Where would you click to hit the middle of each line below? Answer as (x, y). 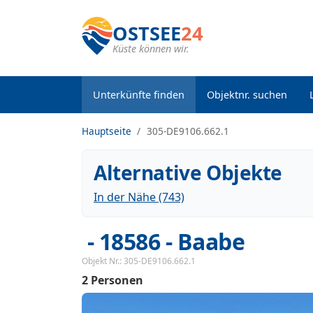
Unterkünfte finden (139, 95)
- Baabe (203, 241)
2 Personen (112, 281)
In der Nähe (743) (139, 197)
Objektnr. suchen (247, 95)
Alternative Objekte (188, 173)
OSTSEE (147, 33)
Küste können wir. (151, 49)
